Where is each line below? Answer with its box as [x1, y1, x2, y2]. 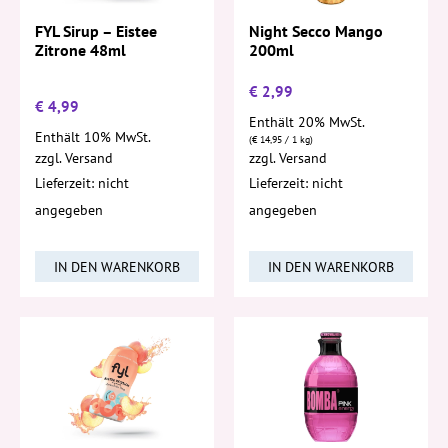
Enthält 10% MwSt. [35, 126, 151, 146]
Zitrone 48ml [35, 40, 126, 61]
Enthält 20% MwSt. [249, 111, 365, 131]
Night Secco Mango [249, 21, 383, 42]
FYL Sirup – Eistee [35, 21, 157, 42]
